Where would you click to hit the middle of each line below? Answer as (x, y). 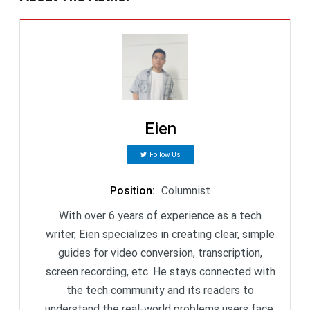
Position (131, 190)
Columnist (186, 190)
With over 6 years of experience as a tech (160, 215)
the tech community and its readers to (160, 290)
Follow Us (165, 154)
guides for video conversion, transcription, (160, 253)
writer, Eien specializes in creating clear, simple (160, 234)
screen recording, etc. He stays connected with (160, 271)
